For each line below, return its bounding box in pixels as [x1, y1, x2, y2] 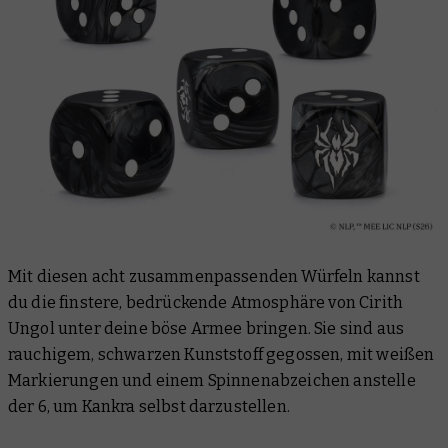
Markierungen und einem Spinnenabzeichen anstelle [8, 371, 416, 391]
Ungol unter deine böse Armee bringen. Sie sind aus [8, 319, 405, 339]
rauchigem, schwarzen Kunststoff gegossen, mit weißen [8, 345, 435, 365]
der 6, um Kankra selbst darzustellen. [8, 397, 290, 417]
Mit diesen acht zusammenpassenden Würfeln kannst [8, 267, 420, 287]
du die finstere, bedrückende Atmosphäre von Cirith [8, 293, 404, 313]
